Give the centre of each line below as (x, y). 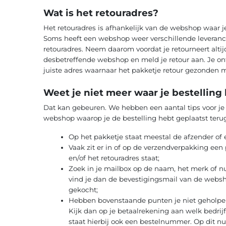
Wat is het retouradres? (101, 13)
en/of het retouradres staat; (114, 158)
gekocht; (83, 189)
